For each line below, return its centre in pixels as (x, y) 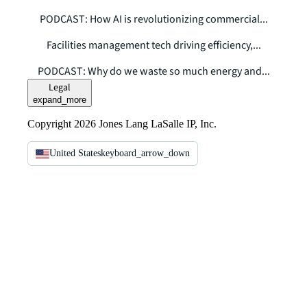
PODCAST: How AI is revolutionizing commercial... (153, 20)
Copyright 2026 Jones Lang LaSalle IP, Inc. (122, 124)
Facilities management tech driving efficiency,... (153, 46)
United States (75, 153)
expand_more (60, 100)
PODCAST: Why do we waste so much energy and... (153, 72)
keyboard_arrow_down (145, 153)
